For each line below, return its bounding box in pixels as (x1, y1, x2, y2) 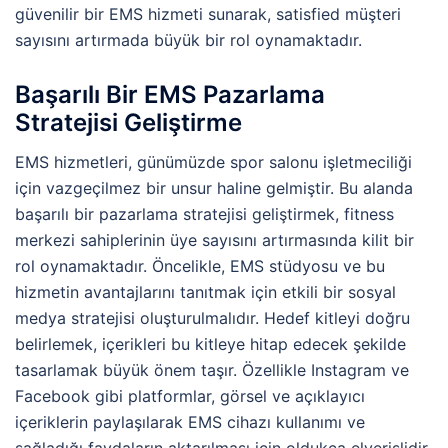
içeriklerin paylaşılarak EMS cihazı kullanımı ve (15, 412, 365, 433)
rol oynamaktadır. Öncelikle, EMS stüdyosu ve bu (15, 256, 385, 277)
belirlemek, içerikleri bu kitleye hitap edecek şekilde (15, 334, 406, 355)
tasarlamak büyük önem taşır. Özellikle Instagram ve (15, 360, 409, 381)
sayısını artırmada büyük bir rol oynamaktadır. (15, 29, 362, 50)
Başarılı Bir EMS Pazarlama (15, 80, 325, 110)
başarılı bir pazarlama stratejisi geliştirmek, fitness (15, 204, 394, 225)
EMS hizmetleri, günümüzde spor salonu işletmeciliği (15, 152, 412, 173)
